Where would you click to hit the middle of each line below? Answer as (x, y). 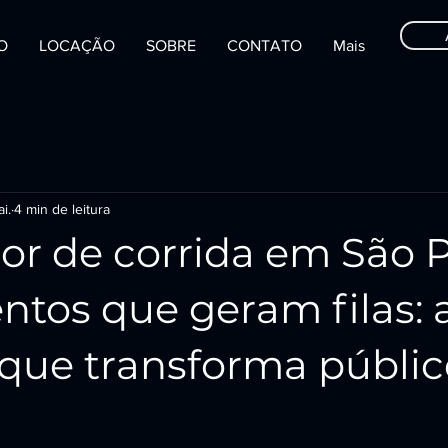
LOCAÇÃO (77, 45)
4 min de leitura (62, 208)
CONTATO (264, 45)
